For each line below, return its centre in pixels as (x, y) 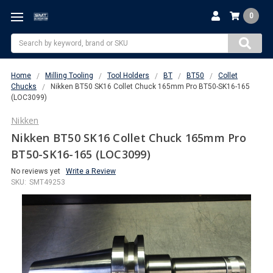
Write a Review (91, 171)
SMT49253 (47, 182)
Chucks (24, 86)
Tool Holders (128, 75)
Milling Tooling (69, 75)
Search (23, 39)
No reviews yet (36, 171)
